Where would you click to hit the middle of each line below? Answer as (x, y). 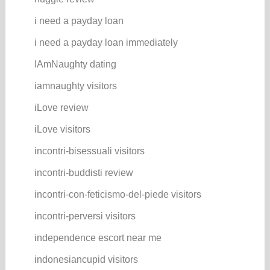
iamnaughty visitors (75, 86)
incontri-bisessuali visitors (89, 151)
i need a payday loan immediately (106, 42)
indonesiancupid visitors (86, 259)
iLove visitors (62, 129)
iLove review (61, 107)
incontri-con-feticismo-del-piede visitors (118, 194)
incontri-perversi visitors (85, 216)
